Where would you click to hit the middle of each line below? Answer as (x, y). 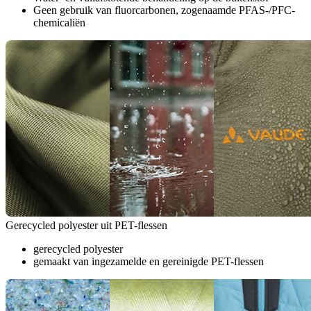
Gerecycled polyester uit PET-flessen (86, 226)
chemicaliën (59, 23)
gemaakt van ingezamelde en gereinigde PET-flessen (149, 262)
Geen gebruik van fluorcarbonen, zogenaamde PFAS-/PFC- (164, 10)
